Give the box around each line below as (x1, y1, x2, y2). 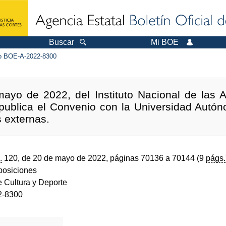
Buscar (49, 38, 74, 46)
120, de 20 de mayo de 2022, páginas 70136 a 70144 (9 (2, 153, 206, 162)
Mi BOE (151, 38, 179, 46)
